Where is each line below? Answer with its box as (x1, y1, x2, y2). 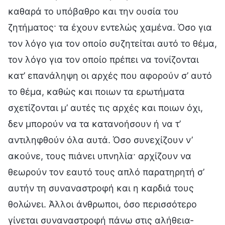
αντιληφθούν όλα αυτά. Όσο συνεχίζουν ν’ (8, 134, 193, 145)
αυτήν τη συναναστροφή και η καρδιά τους (8, 182, 194, 193)
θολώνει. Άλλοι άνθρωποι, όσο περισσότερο (8, 198, 197, 209)
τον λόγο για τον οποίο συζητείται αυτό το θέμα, (8, 38, 217, 49)
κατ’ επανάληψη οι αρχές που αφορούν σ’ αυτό (8, 70, 212, 81)
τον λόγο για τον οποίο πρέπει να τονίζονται (8, 54, 199, 65)
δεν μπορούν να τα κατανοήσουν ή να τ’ (8, 118, 181, 129)
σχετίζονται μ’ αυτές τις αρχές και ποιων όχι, (8, 102, 203, 113)
